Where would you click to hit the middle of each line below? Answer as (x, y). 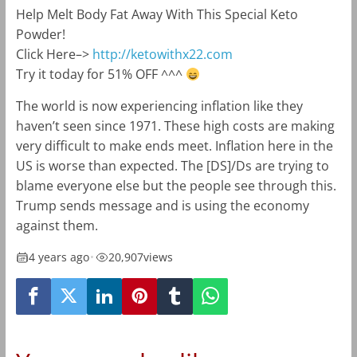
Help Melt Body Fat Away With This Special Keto (157, 15)
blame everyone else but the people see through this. (176, 186)
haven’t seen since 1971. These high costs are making (175, 126)
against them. (57, 226)
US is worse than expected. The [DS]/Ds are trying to (172, 166)
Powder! (40, 35)
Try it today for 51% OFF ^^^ (100, 75)
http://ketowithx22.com (162, 55)
